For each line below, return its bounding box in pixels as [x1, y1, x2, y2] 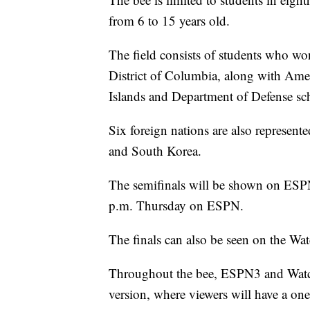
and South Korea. [109, 141, 201, 159]
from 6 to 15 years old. [109, 11, 230, 29]
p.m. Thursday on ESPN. [109, 196, 244, 214]
